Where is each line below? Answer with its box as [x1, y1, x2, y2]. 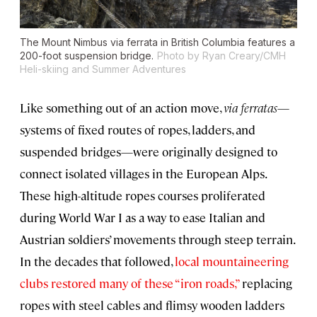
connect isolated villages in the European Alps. [20, 166, 266, 182]
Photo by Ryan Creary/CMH [157, 50, 286, 62]
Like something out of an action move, [20, 100, 224, 116]
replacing [239, 275, 292, 292]
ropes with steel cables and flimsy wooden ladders [20, 297, 284, 313]
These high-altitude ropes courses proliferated [20, 188, 265, 204]
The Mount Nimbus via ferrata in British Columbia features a [20, 36, 295, 49]
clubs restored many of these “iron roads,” [20, 275, 239, 292]
